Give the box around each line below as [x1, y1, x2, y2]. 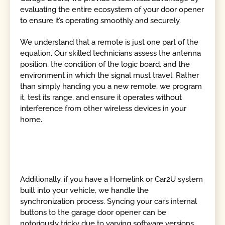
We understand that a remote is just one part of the [20, 37, 199, 47]
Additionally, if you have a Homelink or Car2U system [20, 174, 203, 184]
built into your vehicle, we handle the [20, 185, 149, 195]
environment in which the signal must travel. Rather [20, 70, 199, 80]
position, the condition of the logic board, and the [20, 59, 190, 69]
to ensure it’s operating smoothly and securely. [20, 16, 181, 26]
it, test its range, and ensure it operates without [20, 92, 182, 102]
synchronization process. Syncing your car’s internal [20, 196, 197, 206]
